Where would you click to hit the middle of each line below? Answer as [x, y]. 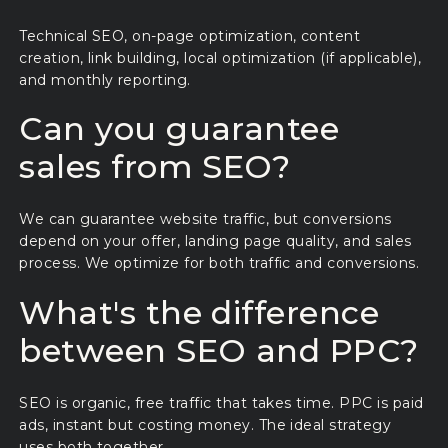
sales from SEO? [155, 167]
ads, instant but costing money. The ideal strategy [205, 425]
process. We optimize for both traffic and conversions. [219, 263]
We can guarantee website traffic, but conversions [205, 219]
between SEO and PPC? [219, 350]
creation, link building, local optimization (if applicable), [220, 57]
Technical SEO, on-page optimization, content [190, 35]
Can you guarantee [179, 129]
